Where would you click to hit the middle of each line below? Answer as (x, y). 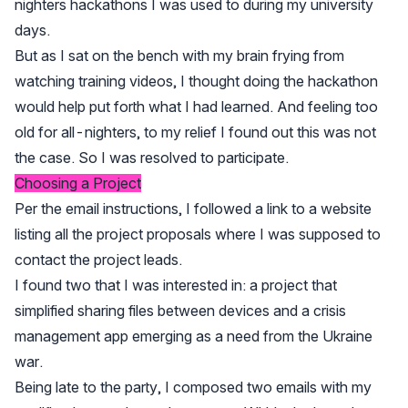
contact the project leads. (98, 260)
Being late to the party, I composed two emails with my (193, 388)
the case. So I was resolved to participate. (152, 158)
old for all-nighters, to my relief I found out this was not (195, 133)
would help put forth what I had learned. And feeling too (196, 107)
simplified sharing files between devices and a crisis (180, 311)
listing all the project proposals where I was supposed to (198, 235)
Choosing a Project (78, 184)
